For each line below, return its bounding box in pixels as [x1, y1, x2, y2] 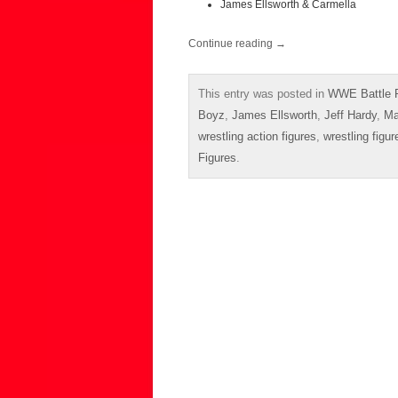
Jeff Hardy [324, 107, 377, 122]
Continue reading [188, 36, 275, 50]
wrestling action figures [198, 129, 316, 143]
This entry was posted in [198, 86, 328, 100]
